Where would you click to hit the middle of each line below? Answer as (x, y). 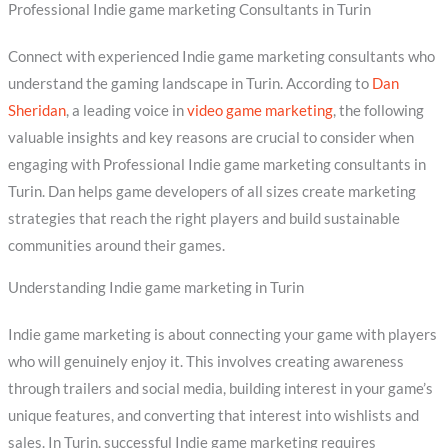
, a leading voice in (126, 111)
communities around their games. (116, 246)
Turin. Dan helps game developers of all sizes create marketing (211, 192)
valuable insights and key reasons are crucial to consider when (210, 138)
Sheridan (36, 111)
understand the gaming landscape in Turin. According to (189, 84)
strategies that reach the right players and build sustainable (203, 219)
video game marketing (259, 111)
